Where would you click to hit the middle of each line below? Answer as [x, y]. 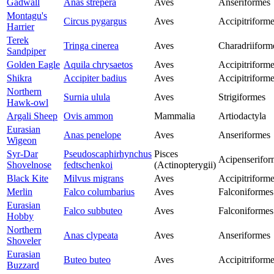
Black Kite [28, 179]
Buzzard [23, 265]
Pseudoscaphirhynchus [108, 154]
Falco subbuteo [93, 211]
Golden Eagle [33, 65]
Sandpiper [26, 51]
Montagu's [27, 16]
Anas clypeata [91, 235]
